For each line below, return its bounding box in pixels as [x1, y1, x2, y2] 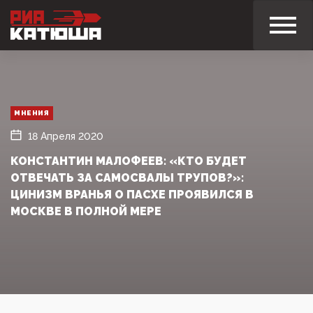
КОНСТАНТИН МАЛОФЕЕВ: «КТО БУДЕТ [10, 154, 247, 168]
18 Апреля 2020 [28, 130, 103, 142]
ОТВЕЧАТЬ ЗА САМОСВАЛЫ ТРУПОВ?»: [10, 170, 244, 184]
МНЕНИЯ [14, 108, 50, 117]
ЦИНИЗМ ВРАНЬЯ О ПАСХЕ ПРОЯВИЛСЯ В [10, 187, 254, 201]
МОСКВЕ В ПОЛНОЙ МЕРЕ [10, 204, 161, 218]
